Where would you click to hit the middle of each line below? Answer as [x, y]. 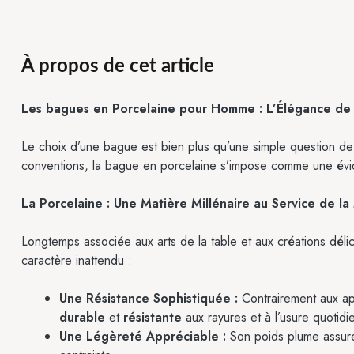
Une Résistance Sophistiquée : [149, 299]
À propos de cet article [118, 67]
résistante [153, 318]
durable [82, 318]
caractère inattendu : [77, 261]
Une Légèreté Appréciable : [143, 337]
